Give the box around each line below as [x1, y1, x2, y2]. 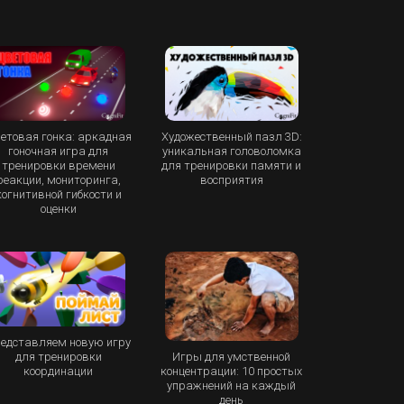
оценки [40, 201, 77, 216]
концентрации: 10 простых [161, 363, 303, 378]
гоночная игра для [8, 143, 109, 158]
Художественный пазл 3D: [161, 129, 302, 143]
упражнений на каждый [167, 378, 297, 392]
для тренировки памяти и [161, 158, 302, 172]
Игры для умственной [172, 349, 291, 363]
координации [23, 364, 94, 379]
